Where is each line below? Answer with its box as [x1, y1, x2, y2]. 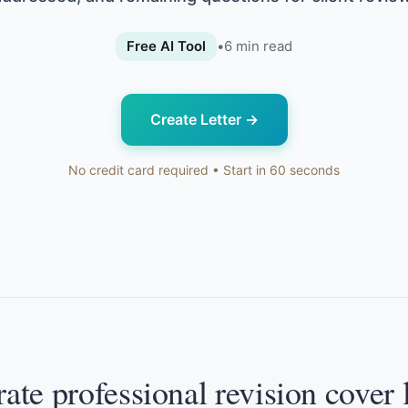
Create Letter [149, 110, 241, 128]
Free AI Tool [127, 37, 206, 55]
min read [232, 37, 292, 55]
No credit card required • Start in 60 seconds [68, 162, 340, 178]
